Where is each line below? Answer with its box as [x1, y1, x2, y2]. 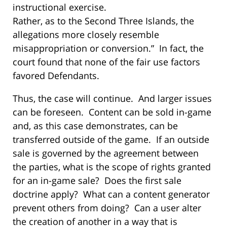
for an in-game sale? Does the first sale [13, 174, 181, 186]
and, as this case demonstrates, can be [13, 119, 178, 132]
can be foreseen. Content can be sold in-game [13, 105, 211, 118]
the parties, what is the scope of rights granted [13, 160, 211, 173]
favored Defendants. [13, 69, 99, 82]
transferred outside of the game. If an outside [13, 133, 209, 145]
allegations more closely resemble [13, 28, 159, 41]
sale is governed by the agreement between [13, 146, 199, 159]
